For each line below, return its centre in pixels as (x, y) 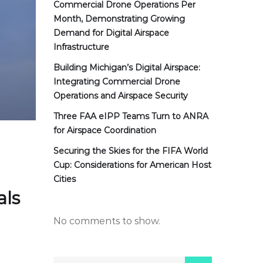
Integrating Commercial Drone (117, 82)
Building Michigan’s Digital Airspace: (127, 68)
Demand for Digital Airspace (111, 33)
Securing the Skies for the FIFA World (131, 151)
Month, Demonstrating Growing (119, 19)
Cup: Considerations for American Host (132, 165)
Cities (65, 179)
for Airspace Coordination (105, 130)
